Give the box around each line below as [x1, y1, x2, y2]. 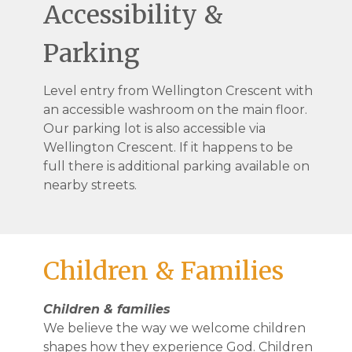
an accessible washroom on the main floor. [43, 102, 307, 118]
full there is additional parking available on [43, 159, 310, 174]
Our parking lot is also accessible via [43, 121, 266, 137]
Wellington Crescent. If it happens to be [43, 140, 293, 156]
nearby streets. [43, 178, 137, 193]
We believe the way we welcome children [43, 320, 306, 335]
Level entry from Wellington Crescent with [43, 83, 313, 99]
